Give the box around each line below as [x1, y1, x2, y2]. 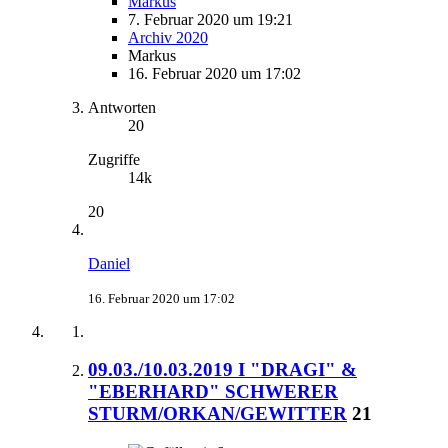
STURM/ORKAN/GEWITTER [88, 403, 347, 425]
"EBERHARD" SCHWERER [88, 381, 338, 403]
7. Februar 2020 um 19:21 [128, 10, 293, 28]
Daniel [88, 254, 130, 272]
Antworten [88, 98, 156, 116]
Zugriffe [88, 150, 140, 168]
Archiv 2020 [128, 28, 208, 46]
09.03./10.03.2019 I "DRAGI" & [88, 359, 357, 381]
